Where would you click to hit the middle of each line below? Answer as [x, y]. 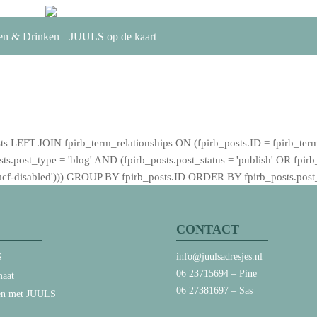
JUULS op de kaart [113, 36]
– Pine [242, 273]
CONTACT [207, 229]
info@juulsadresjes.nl [219, 257]
